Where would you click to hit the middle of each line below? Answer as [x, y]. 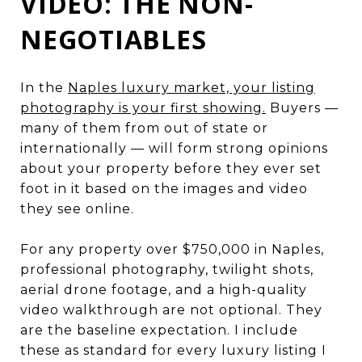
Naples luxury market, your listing [192, 87]
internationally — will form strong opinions [174, 148]
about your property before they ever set [171, 168]
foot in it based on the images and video [164, 188]
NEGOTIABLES [114, 39]
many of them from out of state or [144, 128]
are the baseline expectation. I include [159, 330]
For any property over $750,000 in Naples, [172, 249]
